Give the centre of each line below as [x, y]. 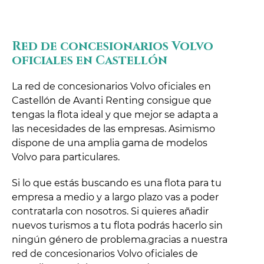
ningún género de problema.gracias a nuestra [120, 239]
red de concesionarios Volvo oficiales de [105, 253]
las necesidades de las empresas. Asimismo [113, 128]
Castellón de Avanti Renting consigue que [112, 100]
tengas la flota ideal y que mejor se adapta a [115, 114]
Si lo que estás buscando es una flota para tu [117, 183]
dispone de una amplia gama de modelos [110, 143]
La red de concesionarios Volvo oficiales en [111, 86]
